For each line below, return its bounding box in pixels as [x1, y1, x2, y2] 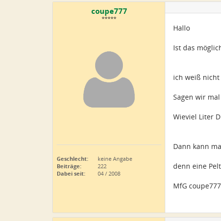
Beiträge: [57, 162, 81, 170]
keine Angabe [96, 155, 132, 162]
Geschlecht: [57, 155, 88, 162]
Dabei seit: [57, 170, 85, 177]
